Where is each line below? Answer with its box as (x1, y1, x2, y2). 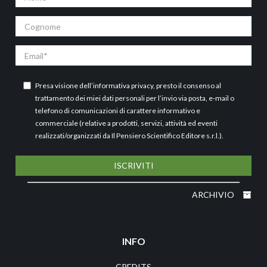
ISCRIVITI (113, 160, 154, 170)
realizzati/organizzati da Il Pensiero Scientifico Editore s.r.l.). (35, 131, 223, 140)
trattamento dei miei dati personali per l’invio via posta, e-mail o (35, 94, 234, 103)
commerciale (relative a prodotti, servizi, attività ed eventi (35, 119, 218, 128)
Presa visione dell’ (35, 81, 93, 90)
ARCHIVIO (192, 190, 236, 200)
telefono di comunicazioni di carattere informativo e (35, 106, 200, 115)
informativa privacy (93, 81, 153, 90)
